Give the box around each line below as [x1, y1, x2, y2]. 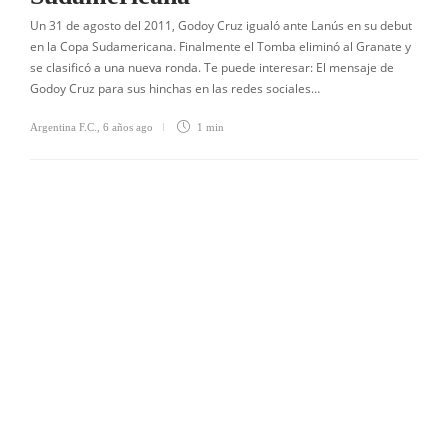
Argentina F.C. [30, 121, 97, 133]
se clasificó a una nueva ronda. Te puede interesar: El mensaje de [30, 59, 394, 76]
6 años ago [103, 121, 153, 133]
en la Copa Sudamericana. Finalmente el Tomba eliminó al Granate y [30, 38, 411, 55]
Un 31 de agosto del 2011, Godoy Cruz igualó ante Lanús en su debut [30, 17, 412, 34]
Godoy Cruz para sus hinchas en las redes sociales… [30, 80, 320, 97]
